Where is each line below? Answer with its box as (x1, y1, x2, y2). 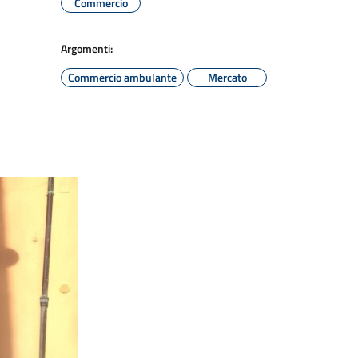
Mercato (207, 69, 247, 86)
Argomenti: (61, 40, 113, 57)
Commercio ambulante (68, 69, 177, 86)
